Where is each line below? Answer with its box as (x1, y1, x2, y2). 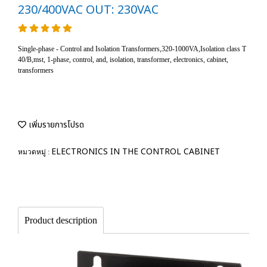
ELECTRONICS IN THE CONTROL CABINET (51, 145, 220, 158)
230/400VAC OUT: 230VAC (18, 1, 159, 19)
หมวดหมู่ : (18, 148, 51, 156)
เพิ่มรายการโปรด (26, 119, 84, 131)
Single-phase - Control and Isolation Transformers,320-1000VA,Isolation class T (18, 45, 246, 53)
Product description (24, 215, 97, 225)
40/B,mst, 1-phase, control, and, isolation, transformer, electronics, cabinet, (18, 55, 228, 64)
